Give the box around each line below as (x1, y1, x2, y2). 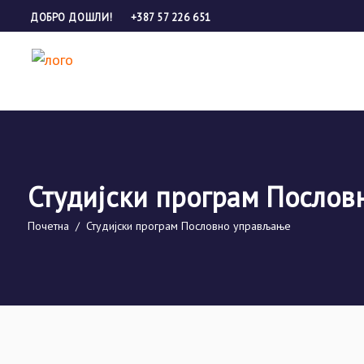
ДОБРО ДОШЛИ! (30, 10, 116, 24)
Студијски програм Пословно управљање (85, 219, 291, 233)
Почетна (27, 219, 69, 233)
